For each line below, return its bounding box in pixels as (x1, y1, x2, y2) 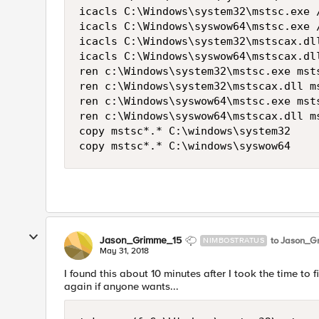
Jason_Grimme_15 (100, 234, 182, 246)
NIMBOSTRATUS (203, 236, 264, 245)
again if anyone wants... (64, 280, 179, 293)
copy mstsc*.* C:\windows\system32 (79, 125, 291, 137)
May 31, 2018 (100, 246, 149, 256)
